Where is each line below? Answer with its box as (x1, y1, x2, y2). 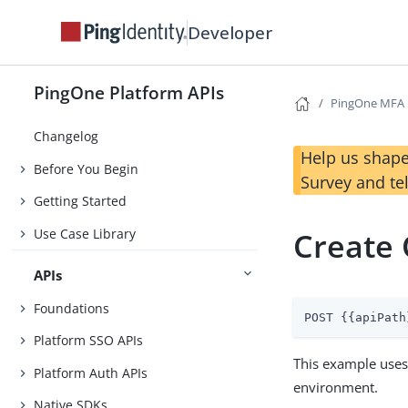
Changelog (34, 127, 99, 146)
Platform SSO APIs (34, 331, 144, 350)
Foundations (34, 299, 110, 317)
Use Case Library (34, 224, 137, 242)
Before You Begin (34, 159, 139, 178)
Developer (188, 20, 273, 44)
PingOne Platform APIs (34, 81, 225, 104)
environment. (293, 377, 379, 396)
